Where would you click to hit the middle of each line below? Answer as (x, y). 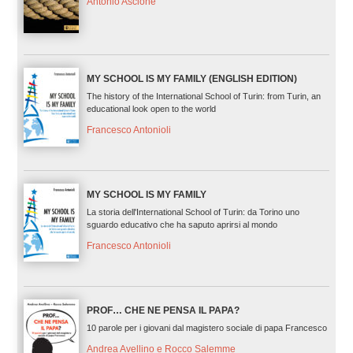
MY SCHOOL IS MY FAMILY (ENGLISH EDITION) (191, 79)
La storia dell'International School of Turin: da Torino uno (193, 212)
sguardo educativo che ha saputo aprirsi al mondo (182, 225)
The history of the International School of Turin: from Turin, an (203, 97)
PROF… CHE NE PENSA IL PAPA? (163, 311)
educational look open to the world (151, 109)
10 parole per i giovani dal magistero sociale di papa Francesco (206, 328)
